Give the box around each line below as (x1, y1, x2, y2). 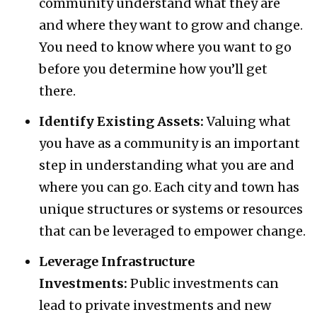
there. (39, 82, 76, 99)
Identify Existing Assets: (39, 113, 207, 129)
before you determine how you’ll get (39, 60, 267, 77)
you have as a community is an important (39, 134, 300, 151)
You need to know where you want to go (39, 38, 292, 55)
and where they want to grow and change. (39, 16, 303, 33)
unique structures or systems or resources (39, 200, 303, 217)
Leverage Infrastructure (39, 253, 195, 270)
